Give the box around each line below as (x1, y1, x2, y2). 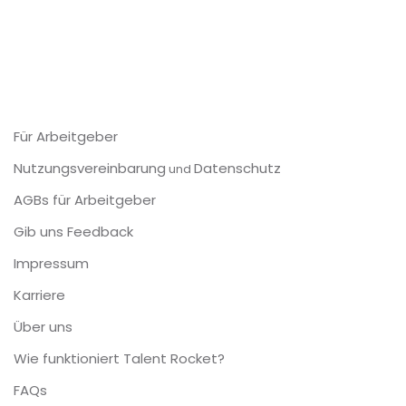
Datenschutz (194, 7, 281, 26)
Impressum (14, 102, 89, 121)
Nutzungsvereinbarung (14, 7, 166, 26)
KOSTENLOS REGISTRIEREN (116, 50, 290, 70)
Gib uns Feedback (14, 71, 133, 90)
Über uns (14, 166, 72, 185)
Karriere (14, 134, 65, 153)
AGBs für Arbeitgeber (14, 39, 156, 58)
